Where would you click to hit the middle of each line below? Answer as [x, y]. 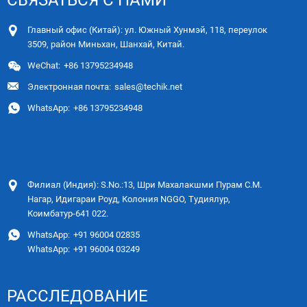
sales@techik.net [148, 86]
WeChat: [44, 65]
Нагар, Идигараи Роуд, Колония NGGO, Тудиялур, [129, 199]
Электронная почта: [69, 86]
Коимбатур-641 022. [68, 213]
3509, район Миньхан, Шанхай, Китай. [106, 44]
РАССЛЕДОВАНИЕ [77, 296]
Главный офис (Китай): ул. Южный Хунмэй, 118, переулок [147, 29]
